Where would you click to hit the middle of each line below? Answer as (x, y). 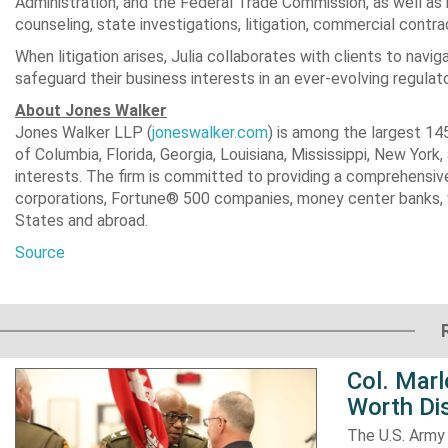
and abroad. (106, 220)
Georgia (186, 154)
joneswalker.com (210, 132)
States (39, 220)
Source (40, 252)
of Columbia (57, 154)
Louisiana (252, 154)
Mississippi (329, 154)
